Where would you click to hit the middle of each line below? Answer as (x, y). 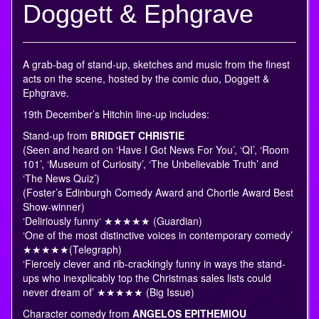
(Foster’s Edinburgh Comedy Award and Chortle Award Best (158, 193)
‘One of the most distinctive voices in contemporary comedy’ (158, 235)
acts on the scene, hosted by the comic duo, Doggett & (146, 79)
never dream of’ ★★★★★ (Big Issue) (109, 292)
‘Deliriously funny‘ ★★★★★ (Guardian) (113, 221)
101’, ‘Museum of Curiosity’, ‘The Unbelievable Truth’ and (151, 164)
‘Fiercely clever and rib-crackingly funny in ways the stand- (154, 264)
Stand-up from (57, 136)
